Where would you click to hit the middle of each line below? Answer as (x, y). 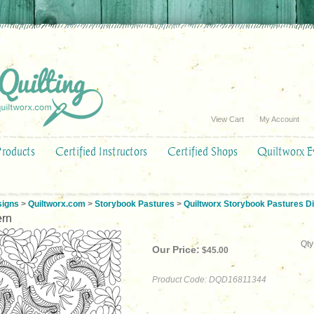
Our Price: (176, 250)
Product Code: (179, 280)
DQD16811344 (238, 280)
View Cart (227, 119)
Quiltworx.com (57, 204)
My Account (279, 119)
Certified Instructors (101, 151)
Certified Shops (203, 151)
